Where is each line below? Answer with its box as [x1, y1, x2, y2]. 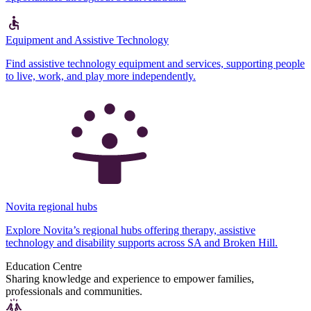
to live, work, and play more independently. [6, 69, 196, 82]
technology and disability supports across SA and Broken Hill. [6, 236, 278, 249]
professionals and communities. [6, 285, 142, 297]
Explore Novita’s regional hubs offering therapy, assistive [6, 224, 255, 236]
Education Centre [6, 260, 82, 272]
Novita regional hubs [6, 200, 97, 212]
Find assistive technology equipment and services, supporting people [6, 57, 305, 69]
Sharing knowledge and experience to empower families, [6, 272, 254, 285]
